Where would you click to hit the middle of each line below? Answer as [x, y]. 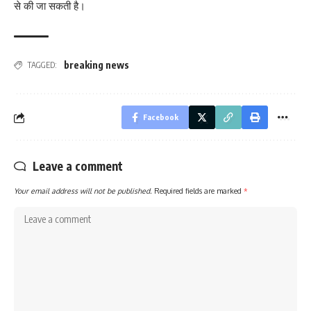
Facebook [161, 117]
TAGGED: [42, 65]
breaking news [96, 65]
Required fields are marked [199, 191]
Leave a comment [78, 166]
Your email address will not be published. [83, 191]
